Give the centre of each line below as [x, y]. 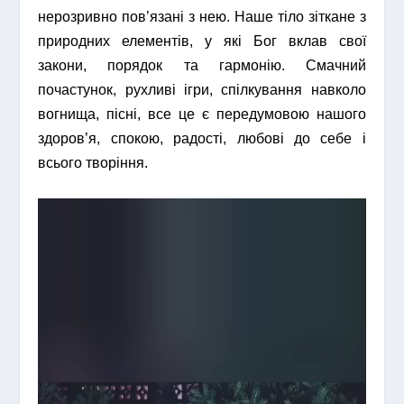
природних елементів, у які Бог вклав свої [202, 41]
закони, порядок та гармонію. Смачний [202, 66]
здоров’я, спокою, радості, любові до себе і [202, 139]
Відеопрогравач [95, 209]
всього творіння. [93, 163]
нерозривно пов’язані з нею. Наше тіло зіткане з [202, 17]
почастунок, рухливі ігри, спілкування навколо [202, 90]
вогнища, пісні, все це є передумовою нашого [202, 115]
